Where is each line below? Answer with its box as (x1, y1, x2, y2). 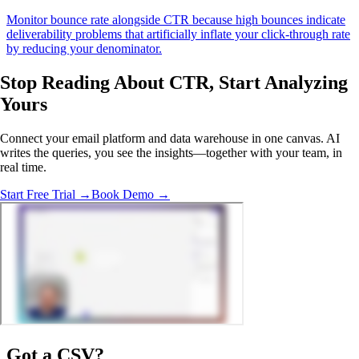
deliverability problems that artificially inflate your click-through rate (6, 27, 350, 42)
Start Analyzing (219, 72, 348, 94)
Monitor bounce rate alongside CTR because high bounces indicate (6, 13, 345, 27)
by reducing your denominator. (6, 42, 162, 56)
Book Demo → (91, 187, 170, 201)
